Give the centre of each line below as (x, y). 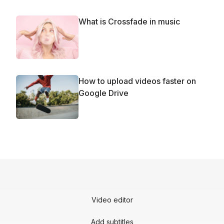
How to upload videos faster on (137, 81)
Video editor (112, 199)
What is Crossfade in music (129, 21)
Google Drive (103, 93)
